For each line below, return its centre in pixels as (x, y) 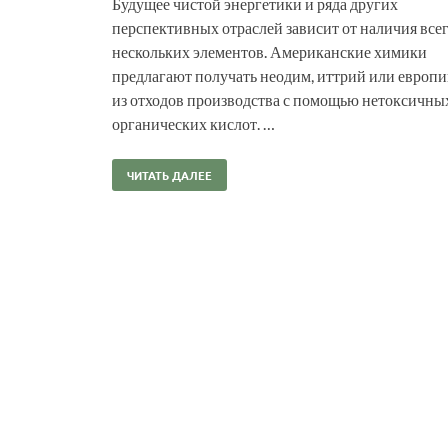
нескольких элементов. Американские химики (269, 51)
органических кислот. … (193, 123)
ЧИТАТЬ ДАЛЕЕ (169, 174)
